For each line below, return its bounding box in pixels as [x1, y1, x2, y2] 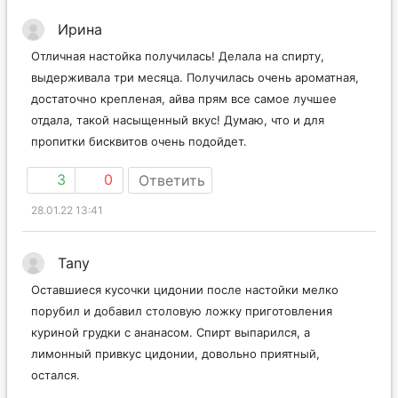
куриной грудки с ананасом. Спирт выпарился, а [31, 344, 310, 359]
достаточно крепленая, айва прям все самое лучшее [31, 110, 337, 125]
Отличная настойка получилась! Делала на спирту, [31, 68, 324, 83]
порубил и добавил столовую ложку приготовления [31, 322, 332, 338]
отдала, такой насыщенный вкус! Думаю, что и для [31, 131, 324, 147]
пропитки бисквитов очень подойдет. [31, 153, 247, 168]
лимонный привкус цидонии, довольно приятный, [31, 365, 320, 380]
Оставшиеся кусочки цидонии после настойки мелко [31, 301, 338, 316]
